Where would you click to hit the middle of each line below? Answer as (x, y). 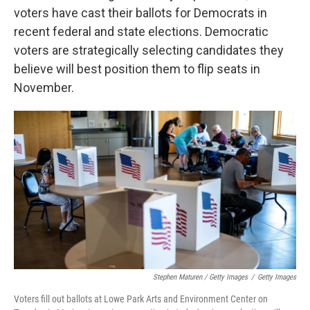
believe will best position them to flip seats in (137, 69)
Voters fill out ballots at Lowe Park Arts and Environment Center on (141, 299)
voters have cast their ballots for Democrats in (140, 13)
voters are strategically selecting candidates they (149, 50)
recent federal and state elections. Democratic (141, 31)
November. (44, 88)
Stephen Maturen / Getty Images (200, 277)
